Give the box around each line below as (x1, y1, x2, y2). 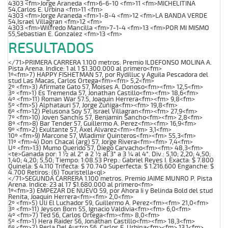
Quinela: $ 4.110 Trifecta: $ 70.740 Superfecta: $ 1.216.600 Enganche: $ (8, 162, 214, 170)
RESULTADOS (8, 39, 94, 58)
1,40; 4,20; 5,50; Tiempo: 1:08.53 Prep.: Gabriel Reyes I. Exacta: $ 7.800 (8, 156, 214, 164)
